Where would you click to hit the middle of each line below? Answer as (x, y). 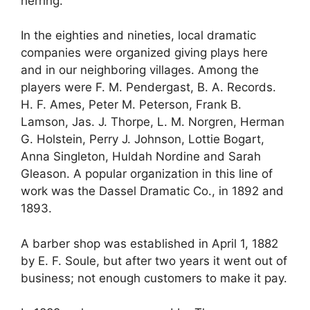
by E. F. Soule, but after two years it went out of (154, 261)
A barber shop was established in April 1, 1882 (149, 243)
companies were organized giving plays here (144, 53)
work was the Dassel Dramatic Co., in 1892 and (152, 191)
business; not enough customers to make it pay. (154, 278)
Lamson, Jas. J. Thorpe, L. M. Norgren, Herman (153, 122)
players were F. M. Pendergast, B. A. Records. (148, 88)
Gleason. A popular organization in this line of (147, 174)
